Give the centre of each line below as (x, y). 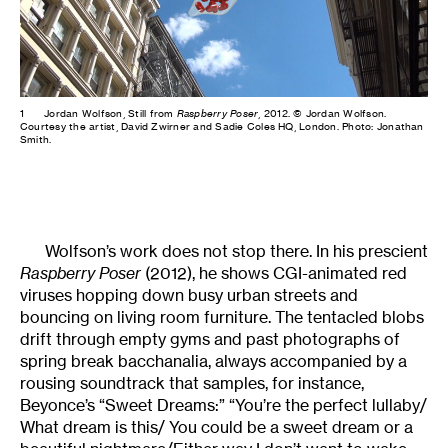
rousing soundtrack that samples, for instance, (192, 383)
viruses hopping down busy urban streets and (189, 295)
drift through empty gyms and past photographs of (210, 339)
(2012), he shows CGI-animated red (276, 273)
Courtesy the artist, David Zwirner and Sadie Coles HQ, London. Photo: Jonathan (222, 126)
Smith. (36, 139)
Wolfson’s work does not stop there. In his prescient (236, 251)
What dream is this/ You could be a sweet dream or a (216, 427)
